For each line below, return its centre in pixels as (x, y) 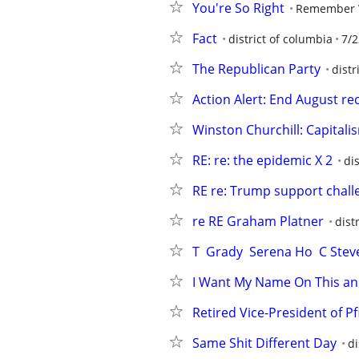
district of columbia (280, 39)
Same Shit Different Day (264, 343)
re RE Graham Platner (258, 221)
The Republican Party (256, 69)
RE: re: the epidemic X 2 (262, 160)
